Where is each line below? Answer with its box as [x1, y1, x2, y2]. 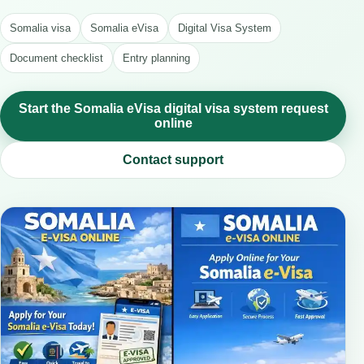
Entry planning [123, 52, 190, 64]
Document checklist [10, 52, 103, 64]
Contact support [123, 153, 223, 167]
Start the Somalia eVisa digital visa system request [18, 102, 328, 115]
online [154, 116, 193, 130]
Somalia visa [10, 22, 71, 34]
